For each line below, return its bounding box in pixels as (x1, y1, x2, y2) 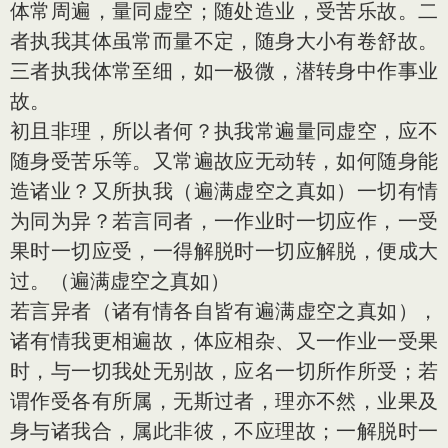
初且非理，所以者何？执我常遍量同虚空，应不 (10, 118, 438, 143)
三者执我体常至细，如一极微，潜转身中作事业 (10, 58, 438, 83)
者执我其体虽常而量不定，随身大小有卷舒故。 (10, 28, 438, 53)
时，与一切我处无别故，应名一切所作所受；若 (10, 358, 438, 383)
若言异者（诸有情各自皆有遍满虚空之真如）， (10, 298, 438, 323)
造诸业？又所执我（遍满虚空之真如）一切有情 (10, 178, 438, 203)
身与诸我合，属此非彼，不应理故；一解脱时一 (10, 418, 438, 443)
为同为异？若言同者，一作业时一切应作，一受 (10, 208, 438, 233)
